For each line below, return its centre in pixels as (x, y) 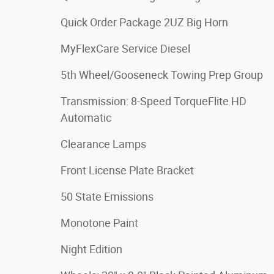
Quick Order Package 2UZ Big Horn (144, 22)
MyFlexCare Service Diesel (125, 48)
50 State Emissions (107, 196)
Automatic (86, 117)
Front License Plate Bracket (127, 170)
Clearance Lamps (103, 144)
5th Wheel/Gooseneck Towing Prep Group (162, 75)
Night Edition (91, 249)
